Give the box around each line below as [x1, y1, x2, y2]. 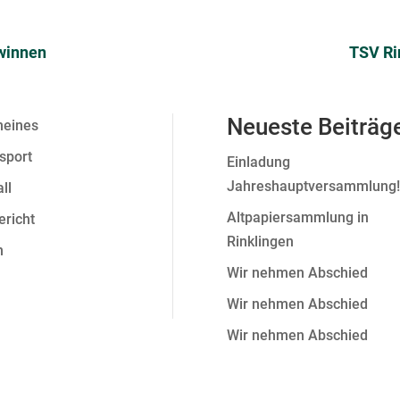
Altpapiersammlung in [226, 208, 369, 226]
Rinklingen [226, 232, 294, 250]
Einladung [226, 153, 290, 171]
